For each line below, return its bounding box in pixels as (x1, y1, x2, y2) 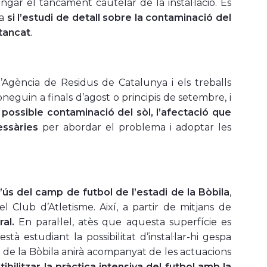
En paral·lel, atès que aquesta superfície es (18, 216, 232, 228)
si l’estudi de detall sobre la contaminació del (7, 12, 232, 24)
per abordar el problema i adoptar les (38, 122, 231, 133)
